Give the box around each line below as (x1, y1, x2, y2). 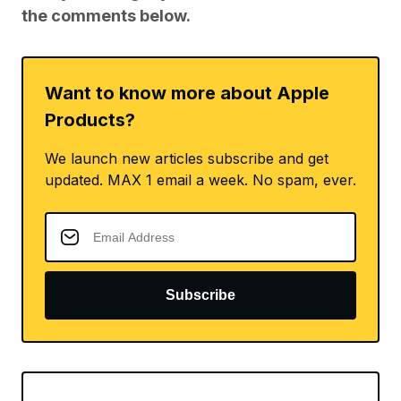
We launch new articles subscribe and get (45, 149, 328, 167)
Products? (45, 109, 135, 131)
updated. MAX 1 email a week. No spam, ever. (45, 171, 356, 189)
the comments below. (21, 6, 191, 25)
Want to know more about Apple (45, 82, 329, 104)
